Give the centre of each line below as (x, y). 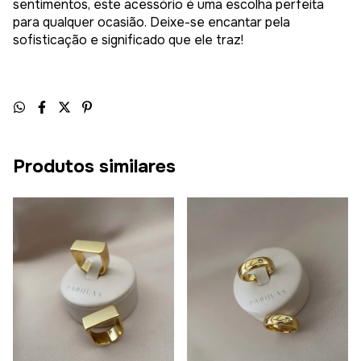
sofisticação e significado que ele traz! (128, 40)
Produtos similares (94, 167)
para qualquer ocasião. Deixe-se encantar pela (151, 23)
